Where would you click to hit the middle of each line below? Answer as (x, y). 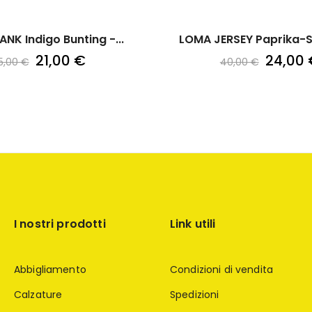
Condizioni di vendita (221, 269)
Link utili (193, 224)
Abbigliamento (50, 269)
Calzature (38, 294)
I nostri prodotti (60, 224)
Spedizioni (194, 294)
